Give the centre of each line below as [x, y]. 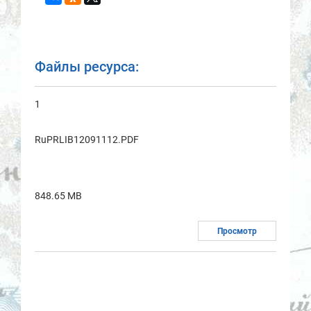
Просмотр [237, 232]
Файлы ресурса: [87, 67]
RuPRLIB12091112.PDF [87, 140]
